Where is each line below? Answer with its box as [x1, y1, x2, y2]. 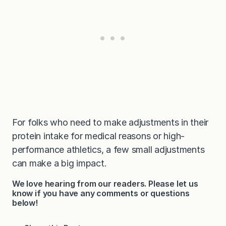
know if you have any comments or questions [12, 188, 190, 199]
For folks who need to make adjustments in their [12, 117, 209, 128]
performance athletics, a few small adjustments [12, 144, 205, 155]
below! [12, 198, 38, 208]
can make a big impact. [12, 158, 107, 169]
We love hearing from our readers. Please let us [12, 179, 198, 189]
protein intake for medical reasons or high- [12, 131, 185, 142]
